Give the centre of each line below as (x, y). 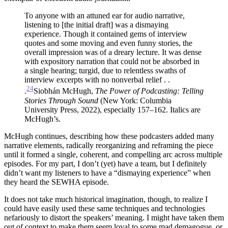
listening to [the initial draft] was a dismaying (96, 25)
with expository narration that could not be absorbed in (112, 62)
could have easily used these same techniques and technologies (105, 208)
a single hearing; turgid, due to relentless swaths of (105, 71)
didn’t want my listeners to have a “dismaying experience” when (107, 173)
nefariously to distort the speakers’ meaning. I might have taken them (114, 217)
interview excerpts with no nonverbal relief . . (97, 80)
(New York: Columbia (135, 100)
